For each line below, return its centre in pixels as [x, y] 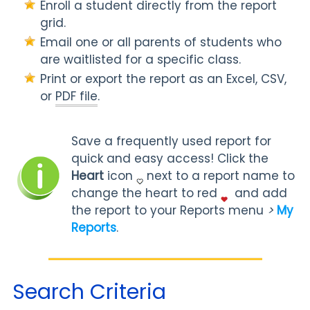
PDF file [76, 96]
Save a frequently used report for [171, 141]
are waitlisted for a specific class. [140, 60]
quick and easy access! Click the [170, 158]
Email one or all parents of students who [161, 42]
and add [259, 193]
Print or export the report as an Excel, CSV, [163, 79]
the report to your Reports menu [167, 210]
